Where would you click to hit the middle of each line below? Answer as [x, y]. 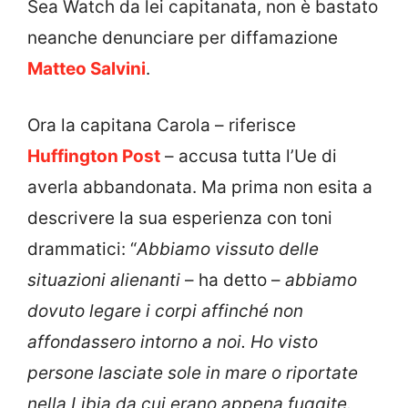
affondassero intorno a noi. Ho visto [173, 342]
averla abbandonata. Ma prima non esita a [200, 188]
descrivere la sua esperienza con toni [180, 219]
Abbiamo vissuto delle [228, 250]
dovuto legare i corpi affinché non [165, 311]
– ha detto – [233, 280]
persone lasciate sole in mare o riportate [193, 373]
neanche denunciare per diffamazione [183, 37]
